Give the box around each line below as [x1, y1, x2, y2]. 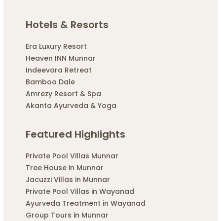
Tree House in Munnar [25, 163, 104, 173]
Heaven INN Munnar [25, 53, 96, 64]
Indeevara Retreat [25, 65, 92, 75]
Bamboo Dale [25, 77, 75, 87]
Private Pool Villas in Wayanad [25, 186, 134, 197]
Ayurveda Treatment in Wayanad [25, 198, 146, 209]
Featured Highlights [25, 127, 125, 142]
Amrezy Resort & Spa [25, 89, 101, 99]
